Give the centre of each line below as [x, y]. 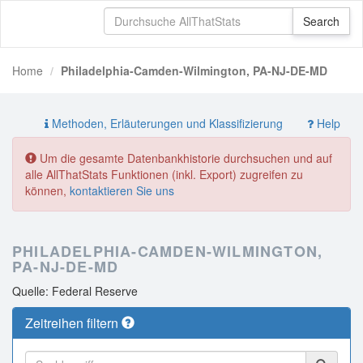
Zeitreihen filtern [73, 323]
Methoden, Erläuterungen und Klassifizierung [166, 123]
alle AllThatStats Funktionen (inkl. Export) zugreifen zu [164, 174]
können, [47, 190]
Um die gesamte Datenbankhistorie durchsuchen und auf [184, 158]
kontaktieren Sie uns [122, 190]
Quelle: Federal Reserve [75, 291]
